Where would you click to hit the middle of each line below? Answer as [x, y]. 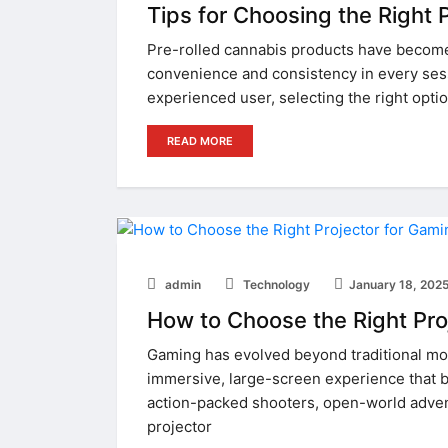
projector [179, 427]
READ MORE [200, 141]
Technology [275, 285]
